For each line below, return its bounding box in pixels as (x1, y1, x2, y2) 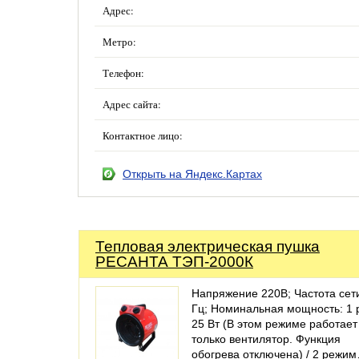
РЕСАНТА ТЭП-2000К (95, 253, 253, 270)
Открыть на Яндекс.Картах (123, 167, 262, 180)
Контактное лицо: (103, 128, 183, 143)
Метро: (103, 34, 136, 49)
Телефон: (103, 66, 144, 80)
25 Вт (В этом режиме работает (192, 317, 357, 330)
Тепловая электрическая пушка (95, 238, 320, 255)
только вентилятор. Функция (192, 333, 341, 345)
